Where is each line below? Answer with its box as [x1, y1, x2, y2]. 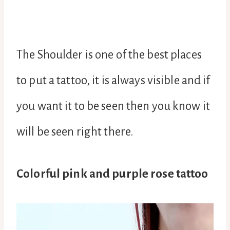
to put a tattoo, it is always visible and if [16, 73, 210, 87]
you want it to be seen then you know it [16, 99, 210, 112]
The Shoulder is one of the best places [16, 48, 202, 61]
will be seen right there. [16, 125, 134, 138]
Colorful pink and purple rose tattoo [16, 167, 208, 180]
